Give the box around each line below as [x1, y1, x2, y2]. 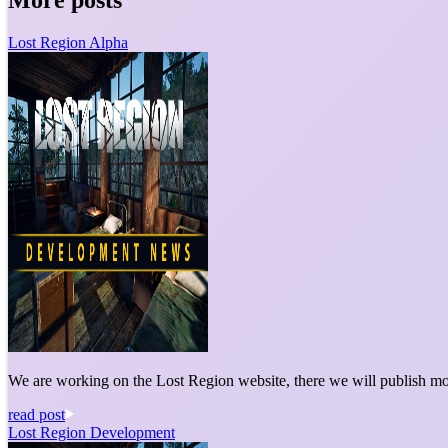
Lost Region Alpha [8, 33, 128, 51]
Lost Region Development [8, 423, 175, 441]
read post [8, 405, 65, 423]
